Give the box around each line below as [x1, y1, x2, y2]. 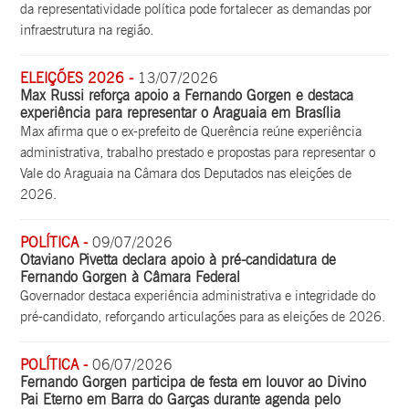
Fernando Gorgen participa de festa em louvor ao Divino [20, 372, 367, 391]
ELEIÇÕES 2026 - [20, 68, 139, 87]
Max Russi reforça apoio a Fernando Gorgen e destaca [20, 86, 354, 104]
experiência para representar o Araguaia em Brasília [20, 103, 341, 121]
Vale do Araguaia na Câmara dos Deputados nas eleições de [20, 164, 352, 182]
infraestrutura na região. [20, 21, 154, 38]
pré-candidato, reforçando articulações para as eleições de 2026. [20, 308, 386, 325]
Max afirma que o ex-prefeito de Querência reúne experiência [20, 122, 362, 140]
